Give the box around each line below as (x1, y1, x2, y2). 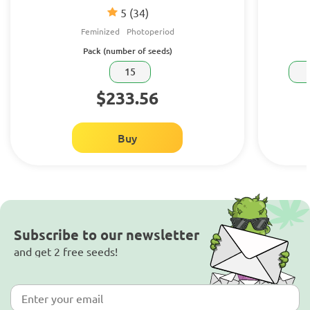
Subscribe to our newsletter (14, 226, 199, 244)
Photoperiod (126, 26, 174, 37)
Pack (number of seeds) (82, 45, 172, 57)
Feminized (80, 26, 120, 37)
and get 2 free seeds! (14, 244, 118, 258)
